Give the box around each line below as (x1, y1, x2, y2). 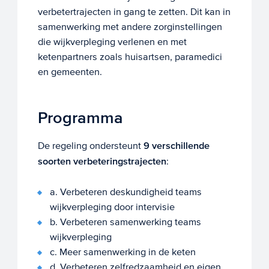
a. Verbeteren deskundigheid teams (49, 186, 202, 198)
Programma (37, 107, 123, 128)
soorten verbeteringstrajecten (37, 155, 166, 168)
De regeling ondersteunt (37, 139, 144, 151)
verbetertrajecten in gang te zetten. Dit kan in (37, 5, 231, 17)
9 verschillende (143, 139, 210, 152)
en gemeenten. (37, 65, 102, 77)
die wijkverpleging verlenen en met (37, 35, 187, 47)
